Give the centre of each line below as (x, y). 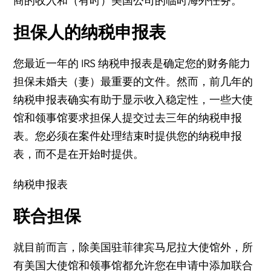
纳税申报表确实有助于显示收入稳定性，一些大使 (133, 100)
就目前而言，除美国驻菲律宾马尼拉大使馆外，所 (133, 247)
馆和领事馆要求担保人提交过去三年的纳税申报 (128, 118)
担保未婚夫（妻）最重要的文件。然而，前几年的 (133, 81)
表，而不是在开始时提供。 (79, 154)
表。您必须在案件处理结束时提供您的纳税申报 (128, 136)
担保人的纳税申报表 (90, 32)
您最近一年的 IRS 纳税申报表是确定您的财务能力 (132, 63)
